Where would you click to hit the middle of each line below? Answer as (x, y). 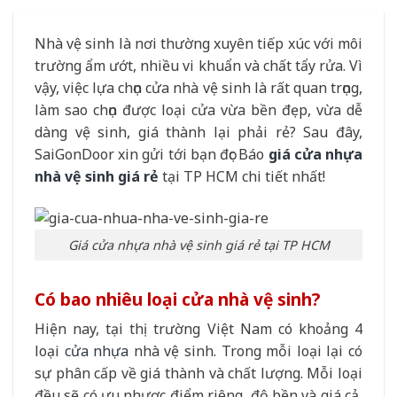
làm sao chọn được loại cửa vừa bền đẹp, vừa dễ (198, 110)
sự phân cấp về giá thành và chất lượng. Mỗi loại (198, 374)
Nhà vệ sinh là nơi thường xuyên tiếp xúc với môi (198, 43)
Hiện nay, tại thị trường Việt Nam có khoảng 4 (198, 329)
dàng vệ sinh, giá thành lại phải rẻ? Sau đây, (198, 132)
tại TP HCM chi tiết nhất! (242, 176)
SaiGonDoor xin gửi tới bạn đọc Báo (152, 154)
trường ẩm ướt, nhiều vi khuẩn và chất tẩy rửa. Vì (198, 66)
